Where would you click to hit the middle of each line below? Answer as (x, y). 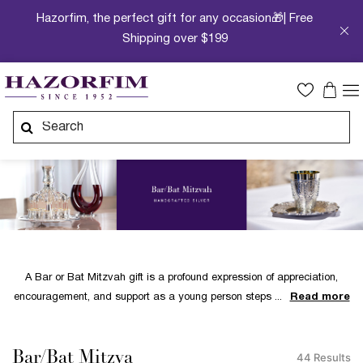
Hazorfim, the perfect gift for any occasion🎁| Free (175, 19)
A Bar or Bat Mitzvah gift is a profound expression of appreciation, (181, 278)
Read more (320, 298)
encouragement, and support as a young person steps (144, 298)
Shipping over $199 (175, 39)
